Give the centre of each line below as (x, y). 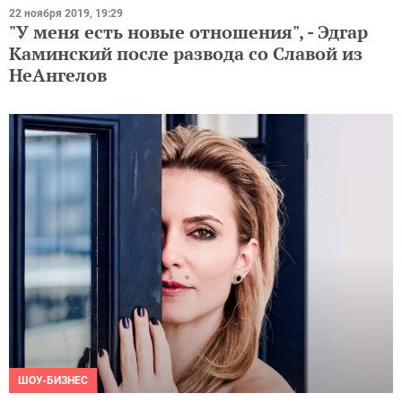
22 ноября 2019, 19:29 (66, 14)
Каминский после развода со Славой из (186, 54)
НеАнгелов (58, 75)
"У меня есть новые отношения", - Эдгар (188, 32)
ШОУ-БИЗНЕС (53, 380)
